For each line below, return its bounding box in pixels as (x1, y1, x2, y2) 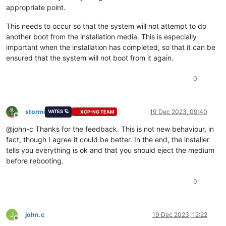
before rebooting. (6, 156, 64, 165)
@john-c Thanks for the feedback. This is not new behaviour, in (6, 124, 214, 133)
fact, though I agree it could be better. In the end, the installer (6, 135, 209, 144)
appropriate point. (6, 3, 66, 12)
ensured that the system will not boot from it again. (6, 53, 174, 62)
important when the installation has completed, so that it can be (6, 42, 215, 51)
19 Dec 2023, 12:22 (152, 210, 207, 218)
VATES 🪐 (47, 108, 69, 114)
